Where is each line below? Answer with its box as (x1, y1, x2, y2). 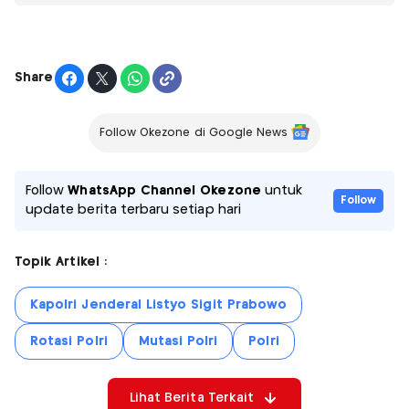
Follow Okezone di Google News (99, 127, 288, 138)
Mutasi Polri (138, 334, 218, 348)
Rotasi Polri (30, 334, 108, 348)
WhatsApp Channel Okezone (68, 184, 261, 197)
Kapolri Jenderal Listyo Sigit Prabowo (30, 298, 288, 311)
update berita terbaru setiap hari (26, 203, 241, 216)
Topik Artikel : (15, 255, 107, 268)
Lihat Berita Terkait (129, 391, 255, 404)
